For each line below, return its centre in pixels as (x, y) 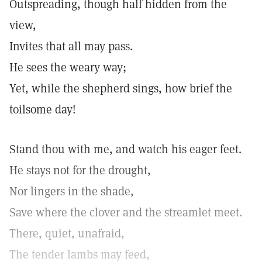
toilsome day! (43, 109)
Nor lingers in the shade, (72, 191)
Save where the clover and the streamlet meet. (126, 212)
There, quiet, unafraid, (67, 233)
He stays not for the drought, (80, 170)
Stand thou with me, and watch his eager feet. (125, 149)
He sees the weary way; (68, 67)
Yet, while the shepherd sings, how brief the (121, 88)
